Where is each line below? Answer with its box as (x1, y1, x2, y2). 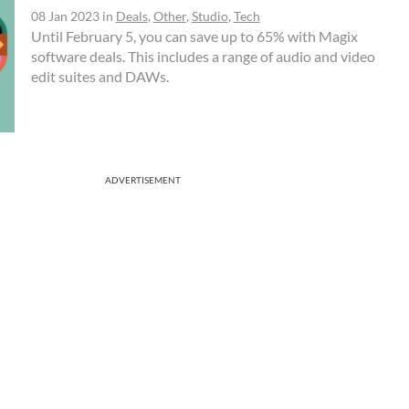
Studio (191, 7, 228, 24)
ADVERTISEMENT (105, 173, 181, 185)
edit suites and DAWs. (30, 67, 169, 85)
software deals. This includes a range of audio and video (30, 47, 375, 65)
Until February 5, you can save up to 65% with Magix (30, 26, 358, 45)
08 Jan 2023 (30, 7, 100, 24)
